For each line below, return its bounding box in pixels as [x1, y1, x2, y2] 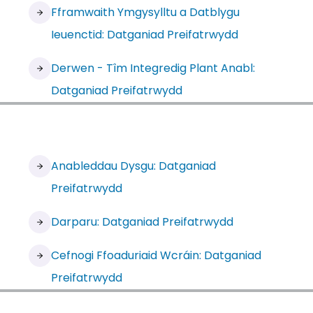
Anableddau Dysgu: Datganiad [50, 158, 216, 174]
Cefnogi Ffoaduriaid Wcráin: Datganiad [50, 247, 261, 263]
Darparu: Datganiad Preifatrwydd [50, 214, 233, 230]
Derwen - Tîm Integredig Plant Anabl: [50, 60, 255, 76]
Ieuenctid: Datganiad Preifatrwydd [50, 27, 238, 43]
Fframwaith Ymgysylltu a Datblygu [50, 4, 240, 20]
